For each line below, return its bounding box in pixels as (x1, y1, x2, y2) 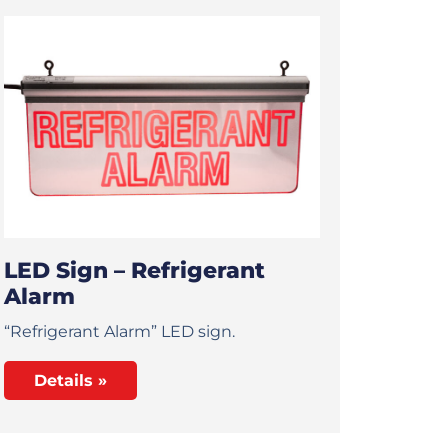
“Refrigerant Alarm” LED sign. (4, 321, 236, 341)
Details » (34, 370, 108, 390)
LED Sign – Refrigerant (4, 256, 266, 284)
